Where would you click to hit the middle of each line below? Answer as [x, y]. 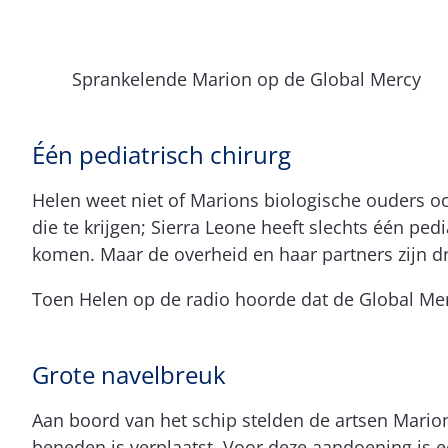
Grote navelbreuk [129, 374]
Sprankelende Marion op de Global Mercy [246, 78]
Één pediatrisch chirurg [161, 154]
